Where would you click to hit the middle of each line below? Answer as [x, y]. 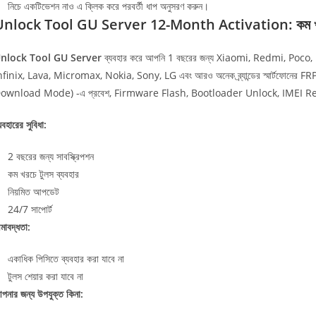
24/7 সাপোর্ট [30, 209]
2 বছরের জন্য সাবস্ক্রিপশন [51, 156]
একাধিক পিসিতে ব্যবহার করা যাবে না [66, 259]
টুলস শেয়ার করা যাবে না [45, 276]
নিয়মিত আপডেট [34, 192]
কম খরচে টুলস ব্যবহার [43, 174]
